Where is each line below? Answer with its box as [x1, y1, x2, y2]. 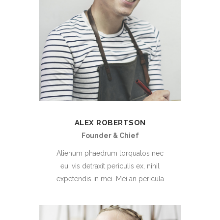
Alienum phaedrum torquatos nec [56, 149, 164, 158]
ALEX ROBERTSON [74, 118, 146, 128]
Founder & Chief [81, 132, 139, 140]
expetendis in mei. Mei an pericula [56, 175, 164, 183]
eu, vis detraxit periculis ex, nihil [60, 162, 160, 170]
